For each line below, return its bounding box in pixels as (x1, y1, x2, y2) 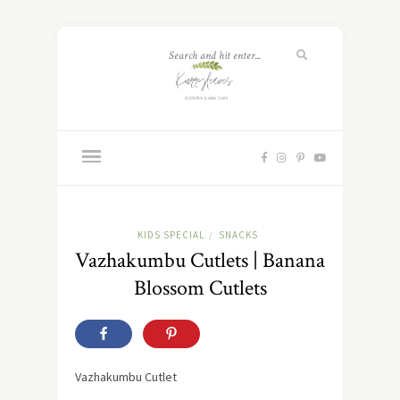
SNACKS (219, 229, 258, 242)
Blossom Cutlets (133, 274, 267, 303)
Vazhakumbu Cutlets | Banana (75, 246, 325, 275)
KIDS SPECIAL (137, 229, 204, 242)
